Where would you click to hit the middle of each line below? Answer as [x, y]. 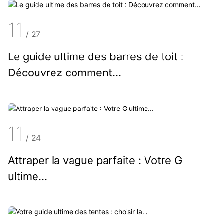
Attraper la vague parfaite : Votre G [95, 160]
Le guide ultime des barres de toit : [95, 57]
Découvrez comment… [64, 73]
